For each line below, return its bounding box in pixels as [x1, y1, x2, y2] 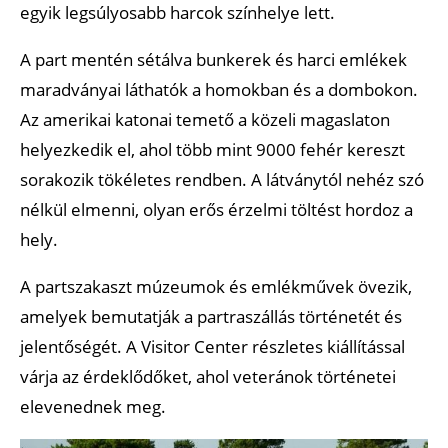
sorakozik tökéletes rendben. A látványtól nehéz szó [20, 167, 424, 191]
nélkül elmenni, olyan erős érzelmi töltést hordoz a [20, 197, 413, 221]
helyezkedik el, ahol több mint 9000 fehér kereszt [20, 137, 405, 161]
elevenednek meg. [20, 394, 166, 418]
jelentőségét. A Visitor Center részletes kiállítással [20, 334, 405, 358]
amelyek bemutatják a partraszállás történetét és [20, 304, 402, 328]
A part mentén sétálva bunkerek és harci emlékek [20, 47, 407, 71]
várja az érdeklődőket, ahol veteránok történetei [20, 364, 396, 388]
